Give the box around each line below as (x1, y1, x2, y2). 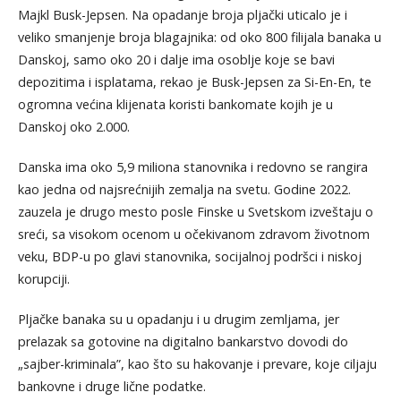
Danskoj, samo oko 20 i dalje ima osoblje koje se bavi (17, 50, 335, 68)
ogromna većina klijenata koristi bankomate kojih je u (17, 95, 333, 113)
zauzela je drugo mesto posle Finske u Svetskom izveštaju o (17, 202, 373, 220)
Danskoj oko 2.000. (17, 117, 130, 135)
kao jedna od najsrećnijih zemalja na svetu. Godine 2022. (17, 180, 351, 198)
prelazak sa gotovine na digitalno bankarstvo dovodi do (17, 332, 348, 350)
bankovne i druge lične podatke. (17, 377, 206, 395)
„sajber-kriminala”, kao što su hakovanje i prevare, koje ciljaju (17, 354, 377, 372)
